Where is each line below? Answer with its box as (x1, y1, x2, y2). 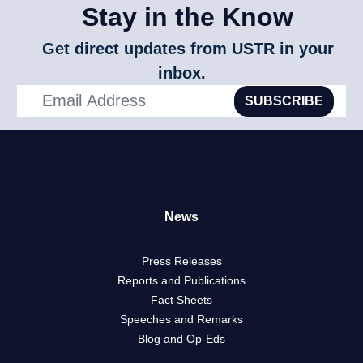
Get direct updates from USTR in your (41, 40, 334, 58)
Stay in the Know (82, 2, 293, 32)
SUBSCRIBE (245, 93, 324, 108)
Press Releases (141, 254, 222, 268)
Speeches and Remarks (120, 313, 243, 327)
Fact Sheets (151, 293, 212, 307)
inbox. (157, 64, 206, 83)
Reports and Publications (117, 274, 246, 288)
